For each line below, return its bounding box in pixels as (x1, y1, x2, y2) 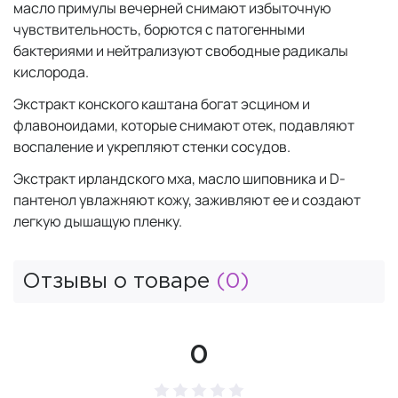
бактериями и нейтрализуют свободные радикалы (13, 41, 348, 60)
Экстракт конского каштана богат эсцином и (13, 94, 310, 114)
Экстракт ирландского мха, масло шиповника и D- (13, 169, 346, 188)
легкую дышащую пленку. (13, 211, 182, 231)
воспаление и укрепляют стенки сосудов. (13, 137, 293, 156)
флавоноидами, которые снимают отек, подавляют (13, 115, 354, 135)
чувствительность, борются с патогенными (13, 20, 305, 39)
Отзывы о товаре (22, 272, 216, 291)
